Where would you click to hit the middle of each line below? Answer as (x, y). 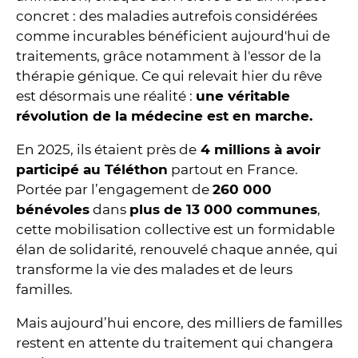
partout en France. (233, 170)
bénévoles (53, 210)
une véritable (243, 96)
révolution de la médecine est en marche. (166, 116)
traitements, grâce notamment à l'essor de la (169, 56)
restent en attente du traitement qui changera (175, 343)
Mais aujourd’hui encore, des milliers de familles (179, 323)
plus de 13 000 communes (223, 210)
